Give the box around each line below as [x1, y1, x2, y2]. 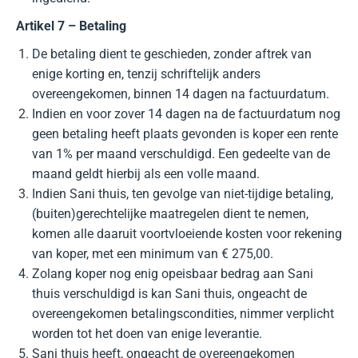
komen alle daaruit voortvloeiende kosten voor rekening [32, 226, 342, 241]
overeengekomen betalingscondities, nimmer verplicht [32, 306, 334, 321]
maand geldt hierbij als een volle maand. [32, 166, 260, 181]
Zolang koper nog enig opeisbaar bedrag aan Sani [32, 266, 313, 281]
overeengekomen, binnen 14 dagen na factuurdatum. [32, 86, 329, 101]
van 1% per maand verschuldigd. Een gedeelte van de [32, 146, 330, 161]
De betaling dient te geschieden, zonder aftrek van [32, 46, 312, 62]
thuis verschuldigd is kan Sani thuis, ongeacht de [32, 286, 307, 301]
